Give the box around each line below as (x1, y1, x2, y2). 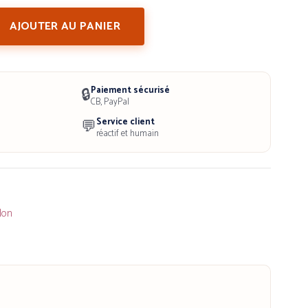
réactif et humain (96, 126, 159, 141)
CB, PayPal (90, 94, 129, 109)
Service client (96, 114, 155, 129)
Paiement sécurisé (90, 82, 170, 98)
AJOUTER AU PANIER (10, 16, 120, 36)
